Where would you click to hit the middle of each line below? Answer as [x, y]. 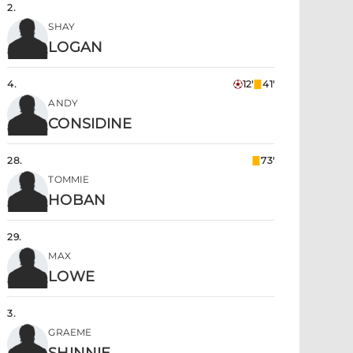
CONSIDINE [90, 124]
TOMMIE [69, 179]
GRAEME [70, 332]
